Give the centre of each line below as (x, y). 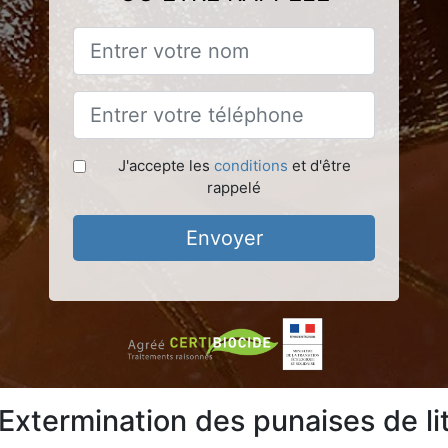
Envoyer (224, 237)
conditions (250, 165)
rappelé (234, 187)
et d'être (319, 165)
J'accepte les (165, 165)
